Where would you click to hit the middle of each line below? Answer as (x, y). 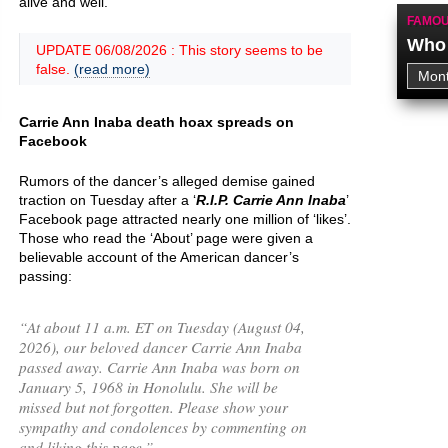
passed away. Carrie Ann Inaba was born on (159, 366)
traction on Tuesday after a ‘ (107, 200)
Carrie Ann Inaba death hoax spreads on (156, 122)
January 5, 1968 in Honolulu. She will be (148, 386)
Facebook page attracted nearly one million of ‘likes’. (185, 219)
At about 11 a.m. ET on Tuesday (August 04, (166, 326)
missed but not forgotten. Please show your (153, 406)
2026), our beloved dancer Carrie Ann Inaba (160, 346)
